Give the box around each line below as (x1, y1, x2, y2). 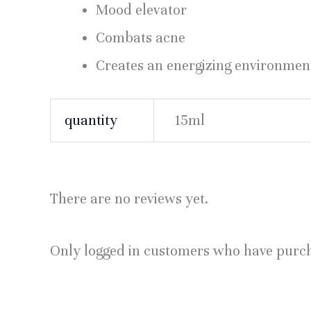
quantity (64, 111, 117, 129)
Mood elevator (96, 1, 187, 19)
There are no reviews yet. (50, 190, 208, 208)
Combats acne (96, 29, 185, 47)
